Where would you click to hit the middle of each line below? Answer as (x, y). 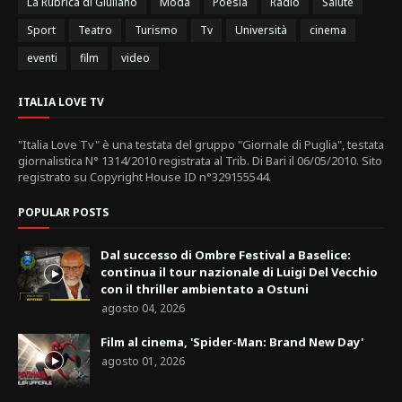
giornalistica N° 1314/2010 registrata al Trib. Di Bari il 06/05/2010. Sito (200, 161)
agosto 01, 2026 (143, 362)
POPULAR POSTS (63, 213)
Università (261, 31)
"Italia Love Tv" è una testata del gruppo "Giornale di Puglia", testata (201, 145)
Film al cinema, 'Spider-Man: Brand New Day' (232, 342)
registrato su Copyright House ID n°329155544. (144, 177)
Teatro (95, 31)
